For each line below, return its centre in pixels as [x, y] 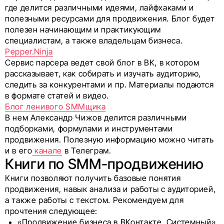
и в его [19, 151]
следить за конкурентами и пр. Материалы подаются [109, 85]
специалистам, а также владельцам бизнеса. [94, 41]
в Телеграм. [86, 151]
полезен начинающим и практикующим [83, 30]
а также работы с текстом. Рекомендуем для [94, 200]
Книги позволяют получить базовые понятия [93, 178]
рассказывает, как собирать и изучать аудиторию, [103, 74]
